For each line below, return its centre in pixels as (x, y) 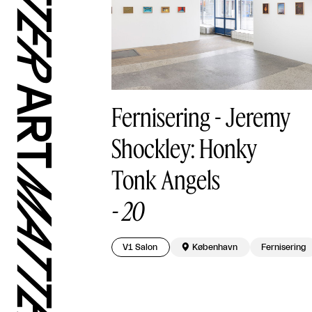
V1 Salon (140, 247)
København (215, 247)
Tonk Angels (166, 179)
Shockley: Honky (184, 148)
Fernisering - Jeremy (201, 116)
